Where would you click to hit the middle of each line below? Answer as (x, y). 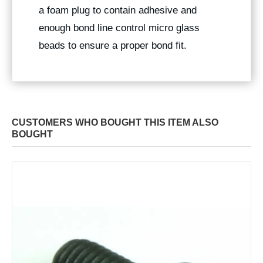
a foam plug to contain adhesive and (118, 11)
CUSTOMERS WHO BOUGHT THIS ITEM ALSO (115, 123)
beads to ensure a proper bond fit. (113, 46)
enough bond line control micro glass (119, 28)
